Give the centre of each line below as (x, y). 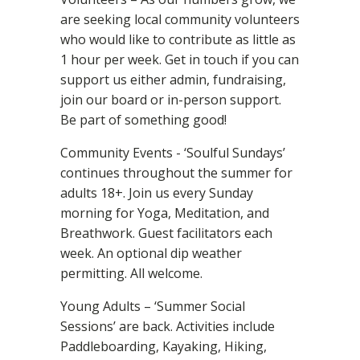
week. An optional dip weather (151, 253)
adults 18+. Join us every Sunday (157, 193)
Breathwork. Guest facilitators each (166, 233)
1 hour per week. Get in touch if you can (180, 59)
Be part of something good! (143, 120)
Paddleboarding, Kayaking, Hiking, (164, 346)
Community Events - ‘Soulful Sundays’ (173, 153)
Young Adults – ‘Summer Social (153, 306)
